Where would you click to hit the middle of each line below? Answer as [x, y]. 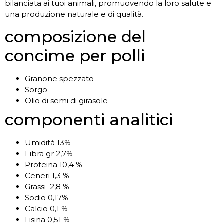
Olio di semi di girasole [66, 100]
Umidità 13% [48, 142]
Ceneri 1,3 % [47, 175]
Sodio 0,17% [47, 197]
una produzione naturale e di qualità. [74, 14]
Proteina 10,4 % [54, 164]
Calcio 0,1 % [46, 208]
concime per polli [75, 55]
